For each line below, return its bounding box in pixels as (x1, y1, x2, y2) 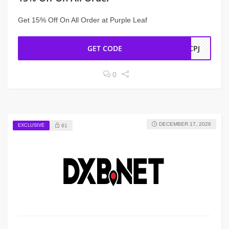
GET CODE (87, 43, 123, 53)
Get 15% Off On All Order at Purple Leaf (18, 16, 147, 24)
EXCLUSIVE (18, 122, 44, 128)
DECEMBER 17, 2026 (159, 121, 211, 127)
